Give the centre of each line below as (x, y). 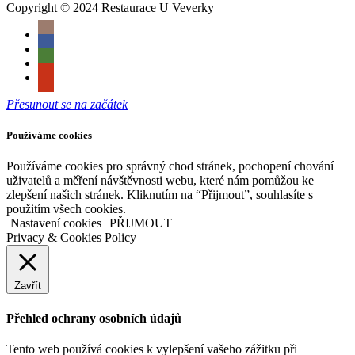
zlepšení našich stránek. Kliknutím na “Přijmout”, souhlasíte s (160, 195)
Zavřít (28, 286)
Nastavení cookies (56, 223)
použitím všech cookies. (66, 209)
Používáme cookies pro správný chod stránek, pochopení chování (170, 166)
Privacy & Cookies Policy (71, 238)
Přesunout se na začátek (67, 105)
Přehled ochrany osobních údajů (94, 318)
